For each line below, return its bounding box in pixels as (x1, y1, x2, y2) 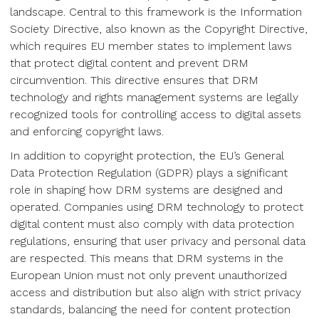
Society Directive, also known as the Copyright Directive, (10, 22, 308, 36)
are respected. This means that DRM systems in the (10, 251, 283, 265)
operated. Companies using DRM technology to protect (10, 200, 303, 214)
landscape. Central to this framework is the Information (10, 5, 302, 19)
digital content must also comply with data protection (10, 217, 294, 231)
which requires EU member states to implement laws (10, 39, 292, 53)
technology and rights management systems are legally (10, 90, 298, 104)
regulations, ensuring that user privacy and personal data (10, 234, 305, 248)
